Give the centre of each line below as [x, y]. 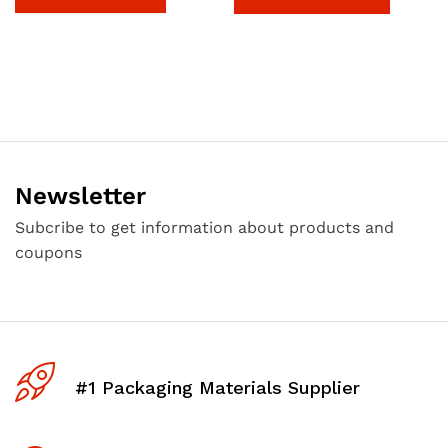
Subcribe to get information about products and [204, 227]
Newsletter [80, 196]
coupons [48, 252]
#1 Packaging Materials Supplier [217, 387]
